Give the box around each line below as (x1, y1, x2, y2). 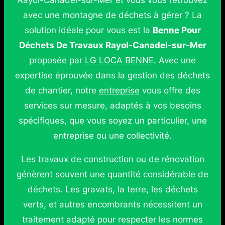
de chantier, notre (25, 85, 99, 95)
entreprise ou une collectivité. (53, 131, 172, 141)
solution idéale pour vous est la (24, 25, 153, 35)
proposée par (29, 55, 85, 65)
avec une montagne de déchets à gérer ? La (23, 10, 202, 20)
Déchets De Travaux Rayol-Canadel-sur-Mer (19, 40, 206, 50)
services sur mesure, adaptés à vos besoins (24, 100, 201, 110)
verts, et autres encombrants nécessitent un (23, 199, 202, 209)
